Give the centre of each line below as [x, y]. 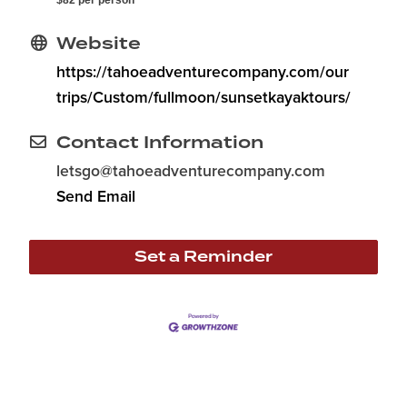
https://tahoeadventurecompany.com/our [203, 73]
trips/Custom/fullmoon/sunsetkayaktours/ [203, 99]
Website [99, 44]
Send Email [96, 198]
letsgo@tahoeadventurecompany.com [191, 172]
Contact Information [160, 143]
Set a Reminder [203, 257]
